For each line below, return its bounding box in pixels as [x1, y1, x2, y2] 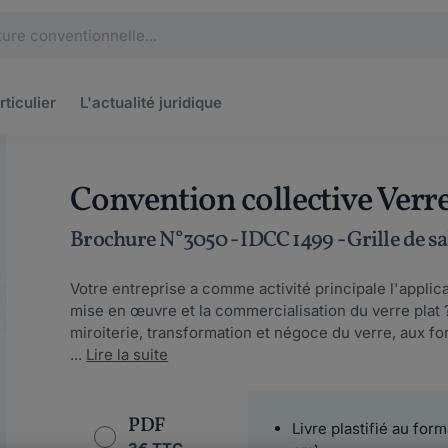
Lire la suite [86, 345, 169, 364]
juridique [159, 93, 222, 112]
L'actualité [80, 93, 159, 112]
